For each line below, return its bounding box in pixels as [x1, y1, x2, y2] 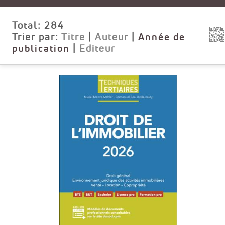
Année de [138, 31, 185, 43]
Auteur [94, 31, 129, 43]
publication [12, 42, 70, 54]
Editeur [79, 42, 116, 54]
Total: [12, 19, 44, 31]
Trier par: [12, 31, 61, 43]
